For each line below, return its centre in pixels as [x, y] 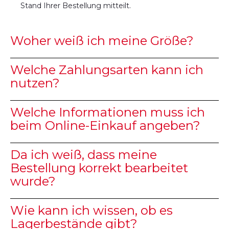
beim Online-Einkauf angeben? [105, 125]
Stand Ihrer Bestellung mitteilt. [76, 6]
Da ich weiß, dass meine [84, 155]
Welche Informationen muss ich [108, 112]
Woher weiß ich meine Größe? [102, 41]
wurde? [33, 181]
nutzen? [35, 83]
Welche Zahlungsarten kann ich [107, 70]
